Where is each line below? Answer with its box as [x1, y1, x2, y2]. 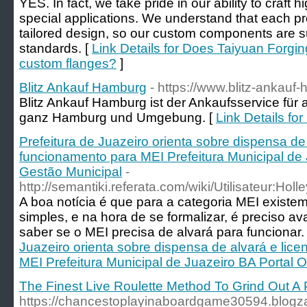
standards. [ [19, 41, 92, 56]
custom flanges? [19, 56, 116, 71]
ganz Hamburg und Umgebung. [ [19, 110, 216, 125]
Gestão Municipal [19, 164, 122, 179]
